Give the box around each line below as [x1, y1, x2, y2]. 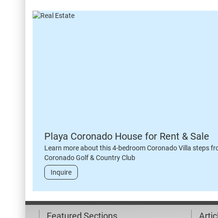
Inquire [51, 168, 72, 176]
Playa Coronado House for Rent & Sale [44, 130, 209, 142]
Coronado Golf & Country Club [44, 154, 135, 162]
